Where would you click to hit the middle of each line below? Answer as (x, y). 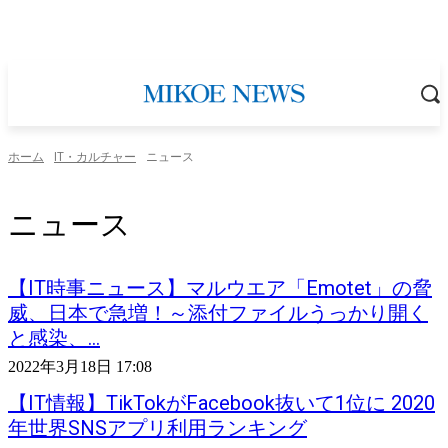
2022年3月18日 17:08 (80, 367)
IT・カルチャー (95, 157)
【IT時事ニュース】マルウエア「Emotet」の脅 (220, 288)
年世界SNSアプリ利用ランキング (157, 428)
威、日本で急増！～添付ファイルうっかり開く (218, 313)
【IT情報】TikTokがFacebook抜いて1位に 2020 (221, 403)
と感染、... (54, 338)
